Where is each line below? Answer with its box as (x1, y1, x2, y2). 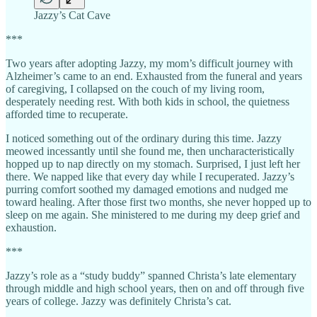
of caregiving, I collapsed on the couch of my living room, (6, 82, 265, 95)
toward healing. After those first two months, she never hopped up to (6, 195, 311, 208)
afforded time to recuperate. (6, 108, 128, 120)
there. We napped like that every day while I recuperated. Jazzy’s (6, 170, 294, 183)
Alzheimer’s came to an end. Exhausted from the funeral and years (6, 69, 302, 82)
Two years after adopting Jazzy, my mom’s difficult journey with (6, 57, 293, 69)
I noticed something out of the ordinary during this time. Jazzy (6, 132, 282, 144)
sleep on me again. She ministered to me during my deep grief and (6, 208, 300, 221)
